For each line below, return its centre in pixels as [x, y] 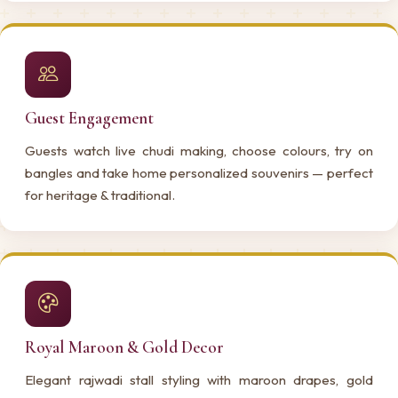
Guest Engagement [89, 118]
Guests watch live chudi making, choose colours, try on [199, 150]
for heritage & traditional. [100, 195]
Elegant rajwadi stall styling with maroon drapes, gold [199, 379]
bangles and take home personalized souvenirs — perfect [199, 172]
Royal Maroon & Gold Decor [124, 347]
